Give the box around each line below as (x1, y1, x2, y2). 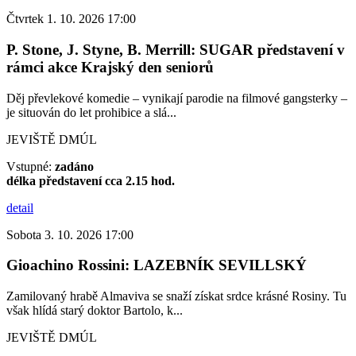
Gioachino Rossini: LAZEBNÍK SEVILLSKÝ (6, 257, 307, 274)
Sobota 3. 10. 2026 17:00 (6, 227, 133, 242)
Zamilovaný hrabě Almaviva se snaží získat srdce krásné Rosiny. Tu (6, 289, 346, 304)
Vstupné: (6, 159, 55, 173)
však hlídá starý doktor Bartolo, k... (6, 304, 183, 318)
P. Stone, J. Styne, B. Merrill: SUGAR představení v (6, 41, 345, 59)
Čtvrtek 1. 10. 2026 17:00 (6, 12, 136, 26)
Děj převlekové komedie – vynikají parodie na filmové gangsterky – (6, 91, 347, 105)
